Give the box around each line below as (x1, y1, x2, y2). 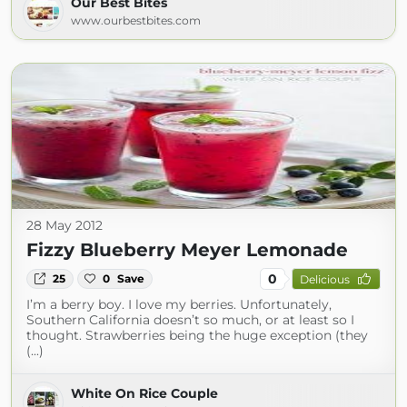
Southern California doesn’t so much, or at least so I (26, 312, 354, 328)
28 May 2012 (26, 217, 103, 233)
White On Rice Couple (71, 385, 218, 402)
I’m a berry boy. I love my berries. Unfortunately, (26, 296, 332, 313)
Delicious (299, 272, 350, 286)
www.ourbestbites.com (71, 14, 201, 27)
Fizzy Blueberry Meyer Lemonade (26, 239, 348, 261)
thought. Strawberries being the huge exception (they (26, 327, 368, 343)
